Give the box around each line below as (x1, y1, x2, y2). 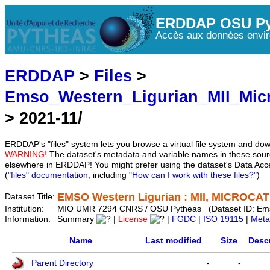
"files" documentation (8, 171, 88, 180)
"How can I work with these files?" (129, 171, 257, 180)
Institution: (5, 204, 46, 214)
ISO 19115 (203, 215, 243, 224)
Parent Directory (31, 259, 93, 268)
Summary (57, 215, 96, 224)
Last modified (145, 236, 202, 246)
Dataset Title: (5, 192, 57, 202)
